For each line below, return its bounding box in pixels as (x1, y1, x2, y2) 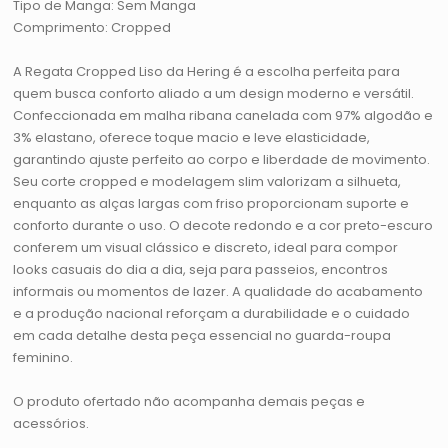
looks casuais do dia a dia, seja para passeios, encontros (13, 260, 389, 280)
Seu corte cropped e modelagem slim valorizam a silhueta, (13, 172, 402, 192)
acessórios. (13, 414, 90, 434)
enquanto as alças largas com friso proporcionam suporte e (13, 194, 410, 214)
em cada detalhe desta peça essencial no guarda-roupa (13, 326, 392, 346)
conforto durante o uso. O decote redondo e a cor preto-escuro (13, 216, 434, 236)
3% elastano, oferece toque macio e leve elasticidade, (13, 128, 371, 148)
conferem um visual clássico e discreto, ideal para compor (13, 238, 399, 258)
